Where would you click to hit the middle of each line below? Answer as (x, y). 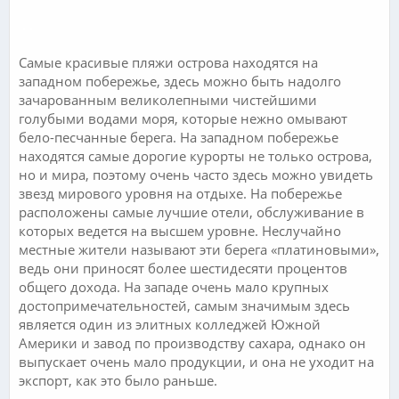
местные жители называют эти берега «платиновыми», (199, 249)
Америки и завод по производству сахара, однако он (192, 342)
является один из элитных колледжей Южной (170, 324)
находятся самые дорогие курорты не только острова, (195, 155)
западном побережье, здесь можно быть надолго (180, 81)
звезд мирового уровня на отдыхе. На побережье (180, 193)
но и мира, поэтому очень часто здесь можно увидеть (196, 174)
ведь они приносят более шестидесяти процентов (183, 268)
